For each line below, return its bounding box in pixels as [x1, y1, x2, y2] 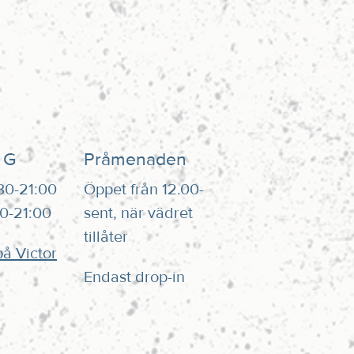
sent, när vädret [83, 203, 193, 223]
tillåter [83, 227, 128, 247]
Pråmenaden [83, 149, 186, 171]
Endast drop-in [83, 267, 189, 287]
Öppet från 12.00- [83, 179, 204, 199]
